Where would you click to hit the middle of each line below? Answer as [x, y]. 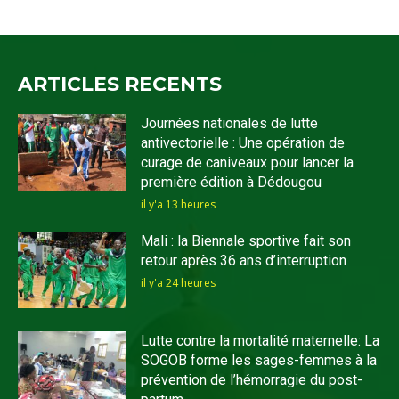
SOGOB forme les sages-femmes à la [259, 360]
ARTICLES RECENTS [120, 85]
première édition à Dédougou [232, 183]
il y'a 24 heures [179, 283]
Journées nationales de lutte [230, 124]
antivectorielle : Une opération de [243, 143]
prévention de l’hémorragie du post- [252, 379]
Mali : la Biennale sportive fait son [246, 241]
